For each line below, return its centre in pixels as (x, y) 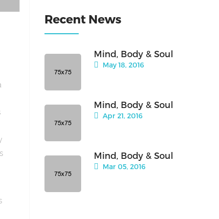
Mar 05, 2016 (123, 167)
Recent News (83, 19)
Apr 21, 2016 (122, 116)
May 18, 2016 (122, 65)
